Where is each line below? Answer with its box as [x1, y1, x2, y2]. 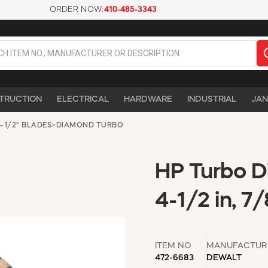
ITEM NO [155, 241, 191, 250]
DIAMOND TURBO [56, 121, 123, 129]
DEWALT [206, 253, 242, 262]
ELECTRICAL [57, 95, 109, 103]
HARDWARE [124, 95, 172, 103]
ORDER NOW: [49, 6, 104, 14]
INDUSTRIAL [187, 95, 236, 103]
